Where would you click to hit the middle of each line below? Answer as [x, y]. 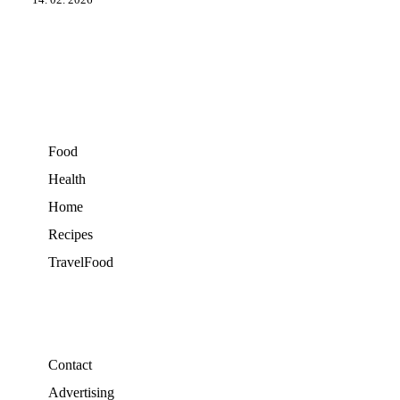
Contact [70, 365]
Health [67, 179]
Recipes [71, 235]
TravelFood [81, 262]
